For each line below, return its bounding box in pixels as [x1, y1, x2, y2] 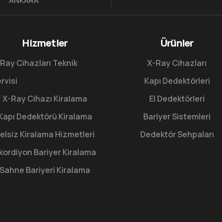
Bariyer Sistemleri [143, 111, 211, 122]
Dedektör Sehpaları [140, 128, 214, 140]
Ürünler [161, 36, 194, 50]
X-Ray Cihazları [147, 57, 207, 68]
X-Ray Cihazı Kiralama [2, 93, 88, 104]
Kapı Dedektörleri [144, 75, 210, 86]
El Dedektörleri [149, 93, 205, 104]
